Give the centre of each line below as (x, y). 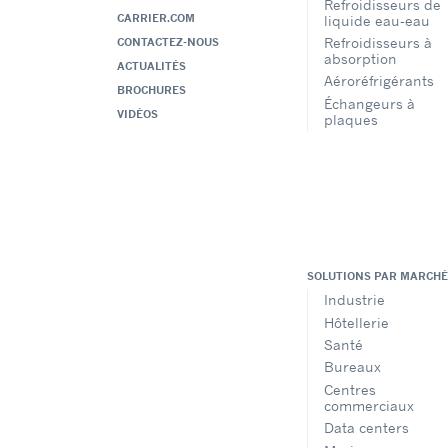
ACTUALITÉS (151, 66)
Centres (350, 389)
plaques (351, 119)
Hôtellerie (356, 322)
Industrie (354, 300)
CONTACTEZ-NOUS (168, 42)
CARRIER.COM (156, 18)
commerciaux (369, 405)
